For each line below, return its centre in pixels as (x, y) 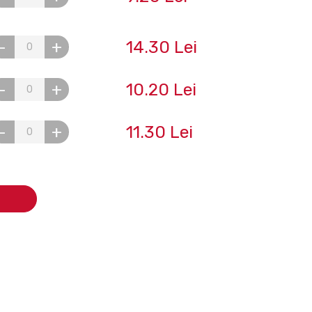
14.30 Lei (161, 47)
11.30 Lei (159, 132)
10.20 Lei (161, 89)
